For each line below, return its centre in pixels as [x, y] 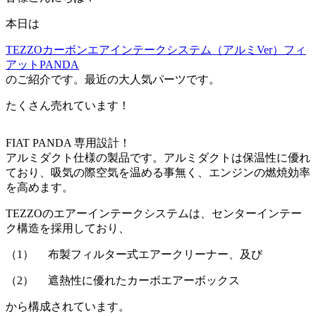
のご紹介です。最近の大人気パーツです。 [113, 80]
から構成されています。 [68, 307]
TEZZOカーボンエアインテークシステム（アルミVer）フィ [156, 50]
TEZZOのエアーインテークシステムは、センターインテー [154, 214]
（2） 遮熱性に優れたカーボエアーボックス [123, 281]
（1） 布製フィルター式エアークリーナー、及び [134, 255]
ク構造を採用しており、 [68, 229]
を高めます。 [39, 188]
